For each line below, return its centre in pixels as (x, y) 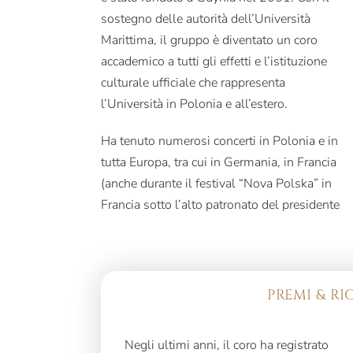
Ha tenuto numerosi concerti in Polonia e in (220, 141)
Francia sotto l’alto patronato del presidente (221, 205)
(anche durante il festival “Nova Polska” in (217, 184)
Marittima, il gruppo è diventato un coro (210, 41)
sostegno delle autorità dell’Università (206, 19)
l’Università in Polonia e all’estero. (195, 104)
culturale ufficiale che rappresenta (193, 83)
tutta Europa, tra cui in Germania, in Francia (219, 163)
